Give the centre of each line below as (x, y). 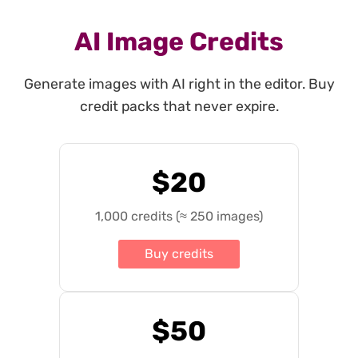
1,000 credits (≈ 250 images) (179, 216)
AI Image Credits (179, 41)
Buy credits (179, 253)
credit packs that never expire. (179, 106)
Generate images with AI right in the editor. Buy (179, 84)
